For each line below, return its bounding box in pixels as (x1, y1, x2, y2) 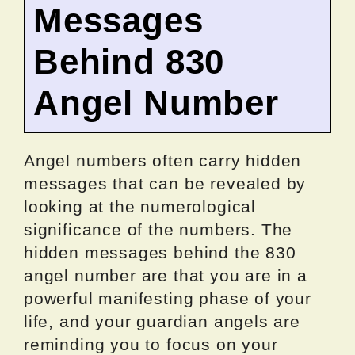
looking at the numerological (24, 197, 256, 216)
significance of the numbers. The (24, 219, 293, 239)
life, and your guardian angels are (24, 311, 300, 330)
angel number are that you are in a (24, 265, 307, 284)
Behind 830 (33, 41, 225, 81)
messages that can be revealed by (24, 174, 307, 193)
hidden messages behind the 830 (24, 242, 296, 261)
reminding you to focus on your (24, 334, 278, 353)
